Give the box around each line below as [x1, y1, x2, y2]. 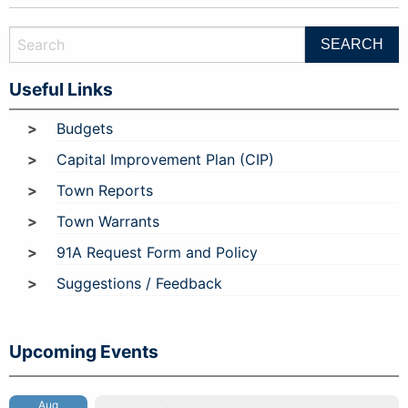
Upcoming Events [9, 340, 158, 362]
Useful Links [9, 77, 113, 100]
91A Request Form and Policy [56, 242, 258, 261]
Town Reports [56, 180, 153, 199]
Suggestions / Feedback [56, 273, 222, 292]
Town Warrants [56, 211, 159, 230]
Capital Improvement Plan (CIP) [56, 149, 274, 168]
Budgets [56, 118, 113, 138]
